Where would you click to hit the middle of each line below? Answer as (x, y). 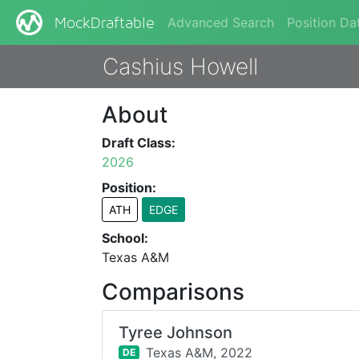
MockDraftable (105, 24)
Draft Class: (139, 143)
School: (125, 238)
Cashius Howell (180, 67)
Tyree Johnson (176, 333)
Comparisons (173, 292)
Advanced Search (221, 22)
